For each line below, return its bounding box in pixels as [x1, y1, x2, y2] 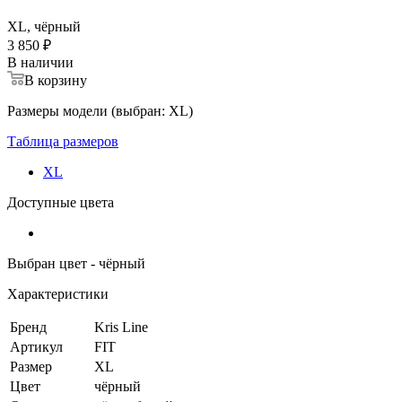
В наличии [7, 54, 74, 70]
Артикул [10, 338, 63, 354]
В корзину [24, 72, 87, 88]
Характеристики [7, 285, 109, 301]
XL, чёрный [7, 18, 81, 34]
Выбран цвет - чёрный [7, 255, 145, 271]
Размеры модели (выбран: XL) [7, 102, 193, 118]
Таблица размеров [7, 133, 118, 149]
